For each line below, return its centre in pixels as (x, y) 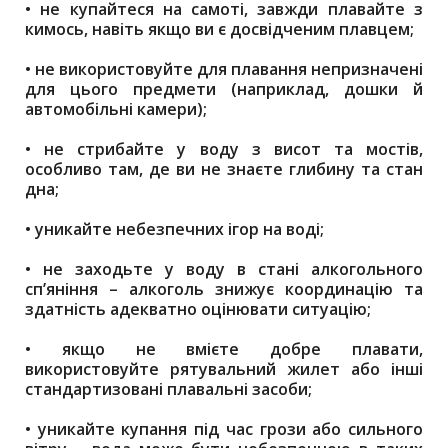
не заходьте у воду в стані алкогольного (233, 269)
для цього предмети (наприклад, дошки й (224, 89)
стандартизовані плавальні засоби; (168, 389)
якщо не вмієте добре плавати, (242, 349)
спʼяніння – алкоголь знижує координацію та (224, 289)
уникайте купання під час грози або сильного (230, 429)
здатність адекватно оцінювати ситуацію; (198, 309)
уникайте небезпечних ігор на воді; (179, 229)
